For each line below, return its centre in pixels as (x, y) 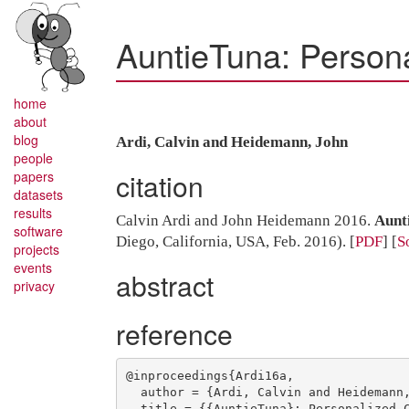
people (33, 158)
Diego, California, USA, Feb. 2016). (231, 241)
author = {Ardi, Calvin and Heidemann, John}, (133, 392)
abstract (165, 285)
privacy (34, 286)
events (33, 268)
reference (174, 334)
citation (160, 186)
